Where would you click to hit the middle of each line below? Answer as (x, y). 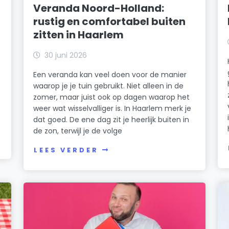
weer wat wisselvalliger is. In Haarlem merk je (112, 108)
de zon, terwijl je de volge (78, 131)
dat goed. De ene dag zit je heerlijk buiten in (111, 119)
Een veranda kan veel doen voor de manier (110, 74)
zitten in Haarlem (79, 35)
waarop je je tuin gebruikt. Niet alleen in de (109, 86)
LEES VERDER (66, 150)
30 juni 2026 (66, 55)
